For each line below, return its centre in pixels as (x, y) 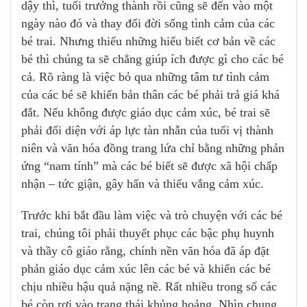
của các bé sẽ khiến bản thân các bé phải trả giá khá (150, 95)
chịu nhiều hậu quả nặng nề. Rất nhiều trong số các (149, 287)
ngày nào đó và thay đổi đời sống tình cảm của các (148, 24)
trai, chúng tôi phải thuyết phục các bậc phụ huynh (148, 233)
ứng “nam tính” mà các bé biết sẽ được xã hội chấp (149, 166)
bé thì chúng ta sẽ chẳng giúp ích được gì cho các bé (152, 59)
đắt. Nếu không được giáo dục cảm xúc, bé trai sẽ (146, 113)
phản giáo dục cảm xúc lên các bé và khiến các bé (146, 269)
